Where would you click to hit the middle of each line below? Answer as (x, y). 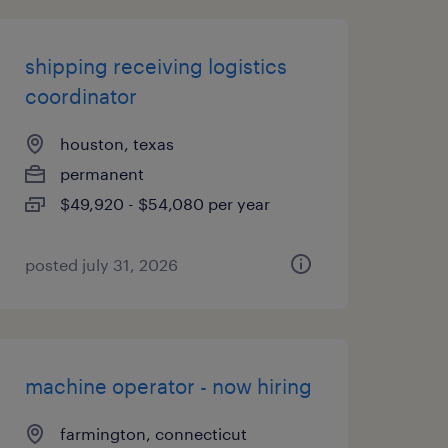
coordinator (80, 96)
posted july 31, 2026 (101, 264)
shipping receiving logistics (155, 66)
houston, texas (116, 143)
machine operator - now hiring (168, 386)
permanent (101, 173)
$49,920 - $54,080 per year (164, 203)
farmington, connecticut (153, 433)
